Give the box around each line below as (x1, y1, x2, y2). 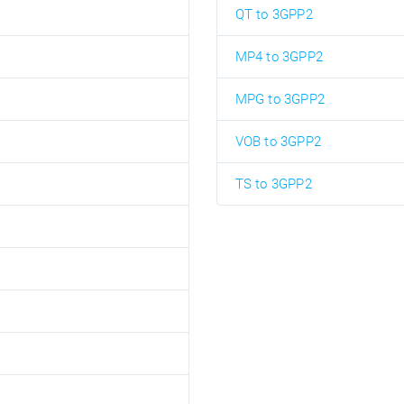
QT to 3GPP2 (234, 6, 313, 23)
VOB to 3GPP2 (234, 133, 321, 150)
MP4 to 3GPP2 (234, 49, 323, 65)
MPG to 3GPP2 (234, 91, 325, 107)
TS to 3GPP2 (234, 176, 312, 192)
